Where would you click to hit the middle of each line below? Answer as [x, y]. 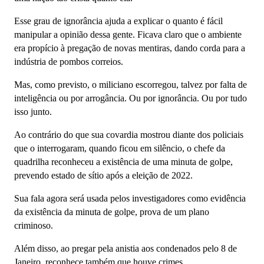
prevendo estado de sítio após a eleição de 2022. [103, 176]
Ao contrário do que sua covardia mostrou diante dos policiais [129, 135]
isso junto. [33, 112]
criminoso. [34, 226]
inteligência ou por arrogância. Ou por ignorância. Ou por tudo [131, 98]
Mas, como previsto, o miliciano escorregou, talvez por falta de [131, 85]
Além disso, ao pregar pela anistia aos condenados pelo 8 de [126, 249]
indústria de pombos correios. [69, 62]
